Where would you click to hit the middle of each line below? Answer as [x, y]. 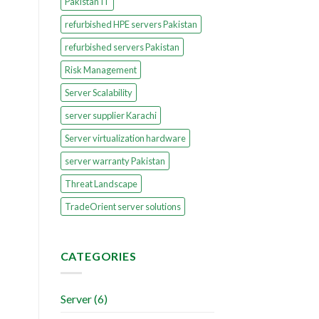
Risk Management [100, 69]
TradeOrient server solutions [122, 206]
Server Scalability [98, 92]
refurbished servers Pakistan [122, 47]
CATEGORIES [98, 256]
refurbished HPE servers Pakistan [131, 24]
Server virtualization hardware [125, 138]
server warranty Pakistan [115, 161]
